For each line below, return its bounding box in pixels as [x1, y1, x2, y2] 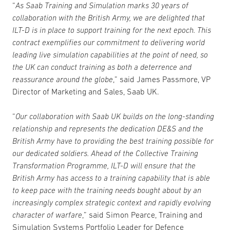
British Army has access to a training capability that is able [12, 173, 210, 182]
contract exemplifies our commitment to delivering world [12, 37, 205, 47]
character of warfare [12, 210, 82, 219]
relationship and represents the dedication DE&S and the [12, 124, 203, 133]
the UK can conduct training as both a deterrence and [12, 62, 191, 71]
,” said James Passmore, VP [113, 74, 210, 84]
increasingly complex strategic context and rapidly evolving [12, 198, 211, 207]
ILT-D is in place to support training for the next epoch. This [12, 25, 211, 34]
